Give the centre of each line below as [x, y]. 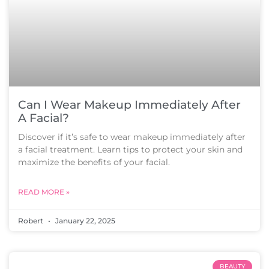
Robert [32, 221]
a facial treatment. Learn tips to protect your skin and [130, 150]
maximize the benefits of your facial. [94, 162]
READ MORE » [44, 192]
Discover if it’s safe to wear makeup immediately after [132, 137]
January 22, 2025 [84, 221]
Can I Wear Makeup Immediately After [129, 105]
